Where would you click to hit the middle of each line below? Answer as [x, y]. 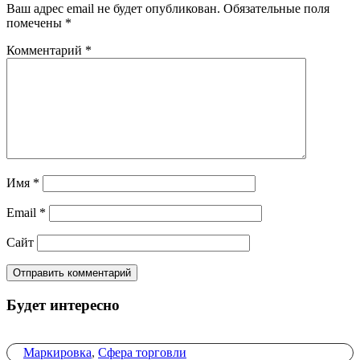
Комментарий [46, 50]
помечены [36, 23]
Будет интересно [63, 305]
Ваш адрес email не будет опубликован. [113, 8]
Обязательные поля [276, 8]
